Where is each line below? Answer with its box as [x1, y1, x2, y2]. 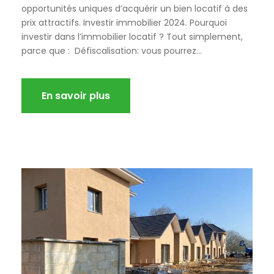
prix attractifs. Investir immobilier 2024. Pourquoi [21, 17, 227, 29]
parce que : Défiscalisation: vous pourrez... [21, 45, 202, 57]
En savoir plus [42, 89, 110, 103]
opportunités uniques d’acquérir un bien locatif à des [21, 2, 248, 15]
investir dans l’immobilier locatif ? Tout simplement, [21, 31, 243, 43]
